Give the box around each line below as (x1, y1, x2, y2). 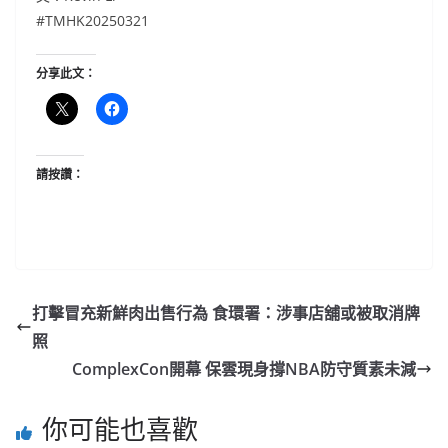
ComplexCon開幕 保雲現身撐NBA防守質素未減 (72, 358, 416, 381)
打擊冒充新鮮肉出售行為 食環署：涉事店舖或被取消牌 (32, 302, 420, 325)
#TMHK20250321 (36, 11, 149, 31)
